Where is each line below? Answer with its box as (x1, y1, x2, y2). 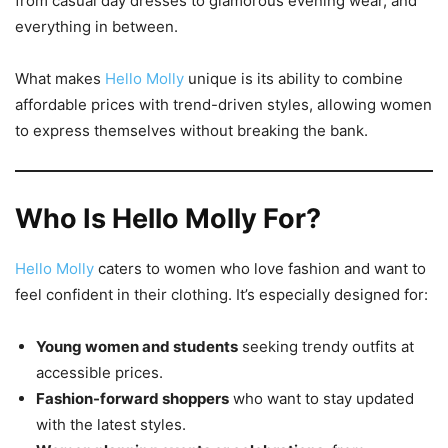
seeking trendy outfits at (238, 337, 414, 357)
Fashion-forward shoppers (36, 389, 229, 409)
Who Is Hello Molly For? (15, 202, 321, 236)
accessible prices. (36, 363, 163, 383)
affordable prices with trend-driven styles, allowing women (15, 95, 432, 115)
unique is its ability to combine (184, 69, 403, 89)
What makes (15, 69, 105, 89)
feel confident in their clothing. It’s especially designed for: (15, 285, 428, 305)
